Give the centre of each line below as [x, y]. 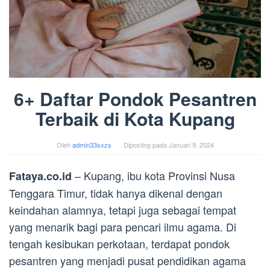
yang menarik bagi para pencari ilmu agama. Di [123, 226]
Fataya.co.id [42, 176]
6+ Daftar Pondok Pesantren [135, 98]
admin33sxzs [92, 144]
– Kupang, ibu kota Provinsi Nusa [155, 175]
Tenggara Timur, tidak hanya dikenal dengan [116, 193]
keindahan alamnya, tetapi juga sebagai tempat [123, 209]
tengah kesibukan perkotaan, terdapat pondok [119, 243]
